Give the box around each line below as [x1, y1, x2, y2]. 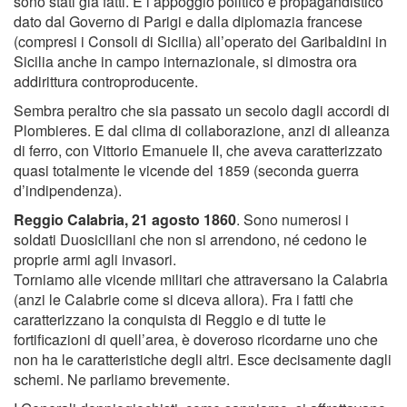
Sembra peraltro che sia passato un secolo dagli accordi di [14, 100, 390, 122]
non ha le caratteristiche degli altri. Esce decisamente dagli [14, 349, 392, 371]
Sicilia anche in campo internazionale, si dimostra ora [14, 51, 357, 73]
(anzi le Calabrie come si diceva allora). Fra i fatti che [14, 289, 353, 311]
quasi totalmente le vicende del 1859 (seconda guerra [14, 160, 359, 182]
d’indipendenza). [14, 180, 122, 202]
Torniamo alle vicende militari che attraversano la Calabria [14, 269, 388, 291]
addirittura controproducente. [14, 71, 198, 93]
